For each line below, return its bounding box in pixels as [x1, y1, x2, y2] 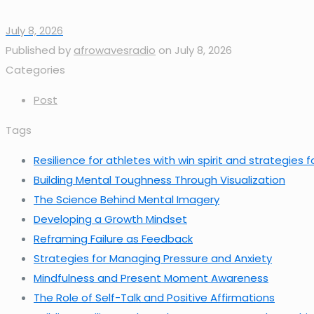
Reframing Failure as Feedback [34, 231, 193, 246]
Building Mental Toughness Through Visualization [34, 172, 285, 187]
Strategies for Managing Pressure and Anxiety [34, 250, 272, 266]
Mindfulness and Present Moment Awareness [34, 270, 268, 285]
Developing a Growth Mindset [34, 211, 187, 226]
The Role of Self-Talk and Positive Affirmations [34, 289, 275, 305]
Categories [6, 62, 65, 77]
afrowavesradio [74, 42, 156, 57]
